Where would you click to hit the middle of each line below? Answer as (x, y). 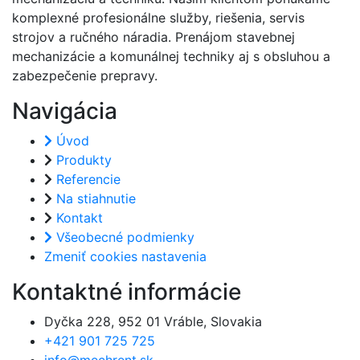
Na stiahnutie (96, 199)
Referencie (88, 180)
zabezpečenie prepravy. (85, 76)
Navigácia (65, 111)
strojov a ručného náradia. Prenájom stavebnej (153, 37)
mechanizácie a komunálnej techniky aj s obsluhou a (171, 57)
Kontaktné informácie (127, 292)
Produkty (84, 160)
